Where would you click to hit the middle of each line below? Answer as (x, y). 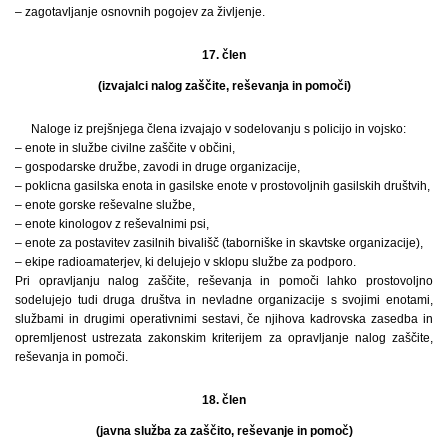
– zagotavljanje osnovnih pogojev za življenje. (140, 11)
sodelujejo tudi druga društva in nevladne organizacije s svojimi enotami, (224, 299)
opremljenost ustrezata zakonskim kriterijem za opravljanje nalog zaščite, (224, 337)
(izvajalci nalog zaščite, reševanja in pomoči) (224, 85)
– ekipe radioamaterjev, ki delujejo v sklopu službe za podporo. (185, 261)
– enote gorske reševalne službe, (105, 204)
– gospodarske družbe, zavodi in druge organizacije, (157, 166)
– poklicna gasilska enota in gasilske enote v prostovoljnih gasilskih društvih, (222, 185)
